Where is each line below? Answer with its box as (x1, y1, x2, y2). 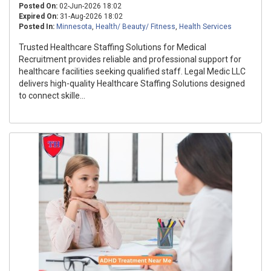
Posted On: (19, 2, 57, 10)
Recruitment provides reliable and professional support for (19, 54, 241, 64)
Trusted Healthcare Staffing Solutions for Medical (19, 42, 206, 52)
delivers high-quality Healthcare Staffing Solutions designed (19, 79, 245, 88)
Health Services (179, 22, 232, 31)
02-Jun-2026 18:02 (57, 2, 122, 10)
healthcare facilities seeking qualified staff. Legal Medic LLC (19, 67, 246, 76)
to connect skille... (19, 91, 85, 100)
